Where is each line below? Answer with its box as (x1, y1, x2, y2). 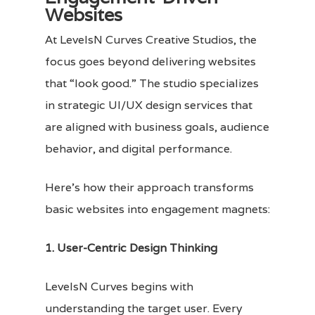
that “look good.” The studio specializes (45, 75, 259, 91)
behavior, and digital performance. (45, 141, 232, 156)
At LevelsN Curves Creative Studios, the (45, 32, 257, 47)
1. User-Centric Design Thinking (45, 240, 217, 255)
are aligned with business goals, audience (45, 119, 269, 134)
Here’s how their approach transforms (45, 179, 254, 195)
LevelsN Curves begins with (45, 278, 193, 294)
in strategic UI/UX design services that (45, 97, 252, 112)
